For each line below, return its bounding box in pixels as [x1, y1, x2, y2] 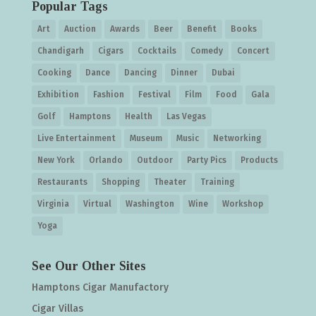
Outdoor [136, 154, 173, 165]
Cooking [37, 67, 71, 78]
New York [37, 154, 75, 165]
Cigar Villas [31, 302, 83, 315]
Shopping [101, 176, 140, 187]
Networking [212, 133, 261, 143]
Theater [153, 176, 186, 187]
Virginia [37, 198, 69, 209]
